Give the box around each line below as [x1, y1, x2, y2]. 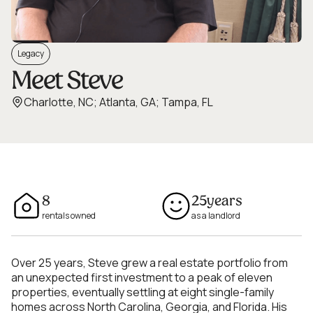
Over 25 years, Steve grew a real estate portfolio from [11, 254, 288, 270]
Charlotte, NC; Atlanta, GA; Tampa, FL [24, 94, 213, 110]
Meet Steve [11, 63, 122, 96]
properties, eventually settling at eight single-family [11, 284, 274, 300]
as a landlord [191, 209, 240, 221]
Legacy [17, 47, 44, 59]
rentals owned [42, 209, 96, 221]
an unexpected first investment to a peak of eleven [11, 269, 272, 285]
